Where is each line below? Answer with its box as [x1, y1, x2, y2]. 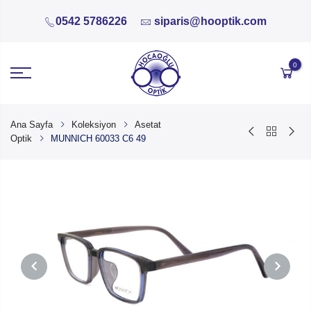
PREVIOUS [21, 287, 70, 299]
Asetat [135, 119, 161, 130]
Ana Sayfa [10, 119, 53, 130]
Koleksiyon [72, 119, 116, 130]
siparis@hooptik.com [154, 15, 267, 28]
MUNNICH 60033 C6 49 [51, 133, 146, 144]
